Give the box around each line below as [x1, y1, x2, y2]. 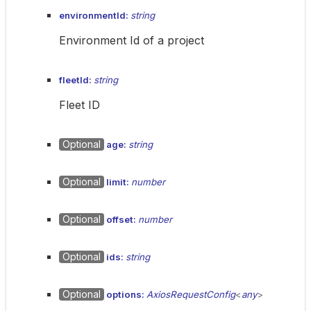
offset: [104, 214, 138, 225]
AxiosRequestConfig [146, 289, 235, 300]
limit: [104, 176, 131, 187]
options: [104, 289, 146, 300]
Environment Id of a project [59, 33, 204, 47]
